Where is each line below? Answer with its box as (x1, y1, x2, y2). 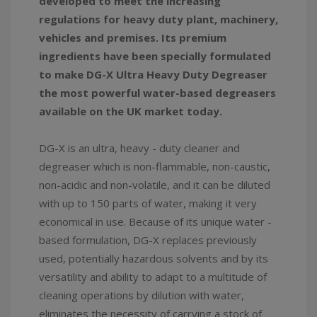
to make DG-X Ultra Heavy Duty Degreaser (39, 67, 267, 81)
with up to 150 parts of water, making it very (39, 196, 257, 210)
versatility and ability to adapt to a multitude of (39, 270, 267, 284)
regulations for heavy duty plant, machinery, (39, 12, 278, 26)
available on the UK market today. (39, 104, 222, 118)
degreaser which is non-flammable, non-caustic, (39, 159, 270, 173)
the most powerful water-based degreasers (39, 86, 276, 100)
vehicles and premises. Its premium (39, 30, 226, 45)
